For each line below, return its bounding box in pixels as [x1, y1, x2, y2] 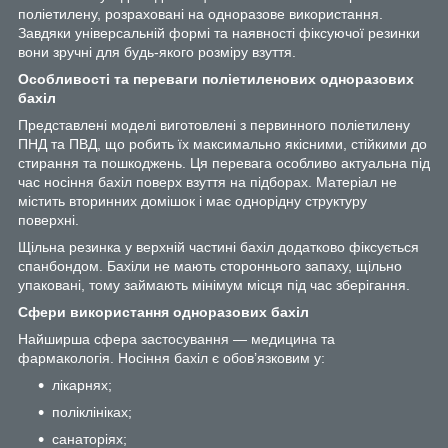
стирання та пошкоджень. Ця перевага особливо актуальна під [18, 154, 430, 171]
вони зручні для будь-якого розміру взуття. [18, 43, 296, 60]
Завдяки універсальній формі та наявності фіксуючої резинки [18, 24, 420, 41]
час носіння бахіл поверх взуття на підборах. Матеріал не [18, 173, 397, 190]
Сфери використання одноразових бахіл [18, 303, 309, 320]
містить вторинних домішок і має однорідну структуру [18, 192, 367, 209]
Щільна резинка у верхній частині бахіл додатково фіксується [18, 238, 419, 255]
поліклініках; [52, 403, 132, 420]
